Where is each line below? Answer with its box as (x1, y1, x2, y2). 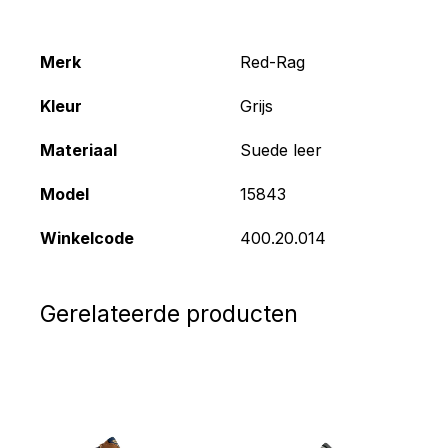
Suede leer (240, 139, 322, 160)
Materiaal (40, 139, 117, 160)
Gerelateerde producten (40, 299, 298, 328)
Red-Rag (240, 51, 305, 72)
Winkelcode (40, 227, 134, 248)
